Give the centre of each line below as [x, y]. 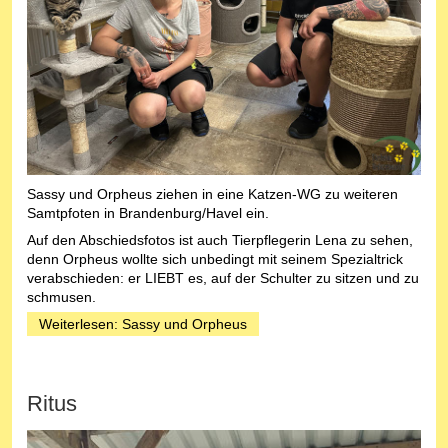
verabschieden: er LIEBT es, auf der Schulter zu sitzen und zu [223, 278]
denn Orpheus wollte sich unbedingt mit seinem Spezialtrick [215, 259]
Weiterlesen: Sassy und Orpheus [143, 324]
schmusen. [61, 297]
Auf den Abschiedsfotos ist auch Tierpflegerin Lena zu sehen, [220, 240]
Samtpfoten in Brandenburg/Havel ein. [148, 213]
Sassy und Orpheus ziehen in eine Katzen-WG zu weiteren [212, 194]
